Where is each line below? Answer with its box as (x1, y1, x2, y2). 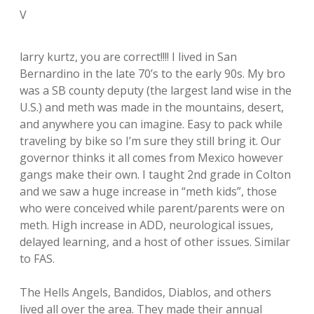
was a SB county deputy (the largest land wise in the (20, 83, 292, 98)
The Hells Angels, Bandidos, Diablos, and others (20, 285, 271, 300)
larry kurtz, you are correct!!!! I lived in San (20, 49, 237, 64)
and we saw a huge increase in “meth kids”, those (20, 184, 277, 199)
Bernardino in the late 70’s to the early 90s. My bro (20, 66, 285, 81)
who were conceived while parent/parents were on (20, 200, 285, 216)
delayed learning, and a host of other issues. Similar (20, 234, 290, 250)
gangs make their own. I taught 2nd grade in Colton (20, 167, 291, 182)
